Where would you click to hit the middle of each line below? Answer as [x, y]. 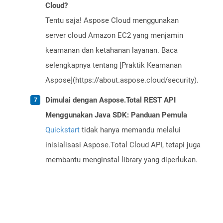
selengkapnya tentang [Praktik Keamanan [113, 65]
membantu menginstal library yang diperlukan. [121, 160]
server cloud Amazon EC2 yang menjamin [114, 36]
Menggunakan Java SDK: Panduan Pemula [116, 115]
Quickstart [62, 130]
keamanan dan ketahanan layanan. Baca [111, 51]
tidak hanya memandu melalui [130, 130]
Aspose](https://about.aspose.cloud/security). [122, 80]
